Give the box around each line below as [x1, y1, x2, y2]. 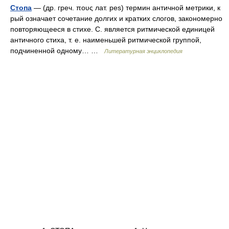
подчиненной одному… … [10, 47, 104, 55]
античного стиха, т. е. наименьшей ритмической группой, [10, 36, 201, 44]
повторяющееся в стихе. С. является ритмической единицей [10, 25, 215, 33]
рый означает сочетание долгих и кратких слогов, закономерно [10, 14, 222, 22]
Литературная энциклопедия [104, 48, 182, 54]
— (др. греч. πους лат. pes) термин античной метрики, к [32, 4, 220, 12]
